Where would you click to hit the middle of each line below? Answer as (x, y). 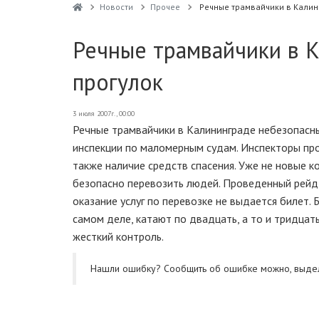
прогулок (118, 82)
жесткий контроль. (118, 236)
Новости (116, 7)
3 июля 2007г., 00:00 (104, 114)
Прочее (165, 7)
